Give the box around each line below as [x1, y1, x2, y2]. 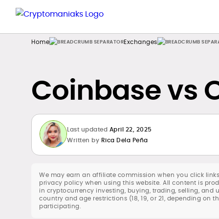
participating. [39, 202, 81, 210]
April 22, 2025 [109, 125, 152, 133]
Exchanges [124, 38, 157, 46]
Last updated [67, 125, 108, 133]
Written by [67, 135, 99, 144]
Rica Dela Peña [101, 135, 148, 144]
